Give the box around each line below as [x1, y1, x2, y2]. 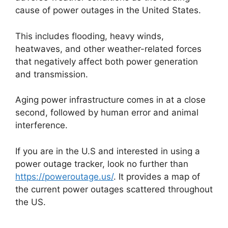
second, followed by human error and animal [15, 107, 198, 118]
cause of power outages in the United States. [15, 5, 201, 16]
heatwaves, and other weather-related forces [15, 43, 202, 54]
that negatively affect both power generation [15, 56, 198, 67]
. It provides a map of [113, 171, 200, 182]
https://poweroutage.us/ [15, 171, 113, 182]
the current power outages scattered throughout [15, 184, 213, 194]
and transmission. [15, 69, 88, 79]
